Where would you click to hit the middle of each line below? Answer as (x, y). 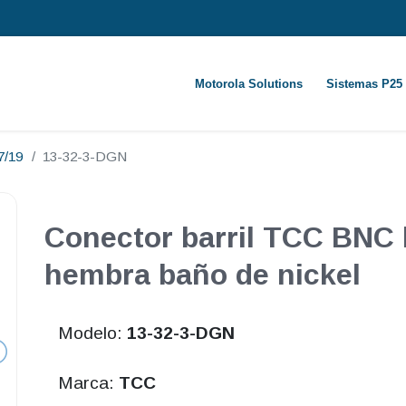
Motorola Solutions (248, 84)
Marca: (88, 383)
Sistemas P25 (364, 84)
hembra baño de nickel (203, 275)
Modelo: (92, 333)
